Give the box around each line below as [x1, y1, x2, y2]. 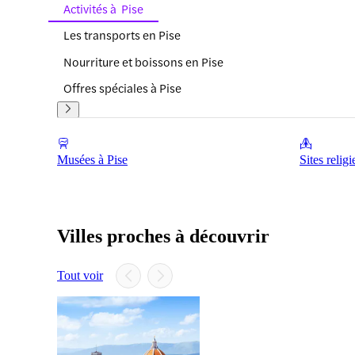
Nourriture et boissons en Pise [63, 52, 223, 70]
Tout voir [57, 268, 103, 282]
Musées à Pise [57, 153, 128, 166]
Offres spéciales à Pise [63, 79, 181, 97]
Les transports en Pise [63, 26, 181, 44]
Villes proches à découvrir [57, 226, 269, 246]
